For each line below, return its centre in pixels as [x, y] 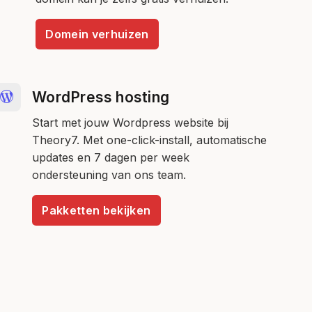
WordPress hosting [101, 97]
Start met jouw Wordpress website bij [131, 122]
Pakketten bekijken [96, 210]
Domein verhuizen [97, 34]
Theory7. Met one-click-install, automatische [150, 140]
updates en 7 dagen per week [111, 157]
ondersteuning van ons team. [109, 174]
